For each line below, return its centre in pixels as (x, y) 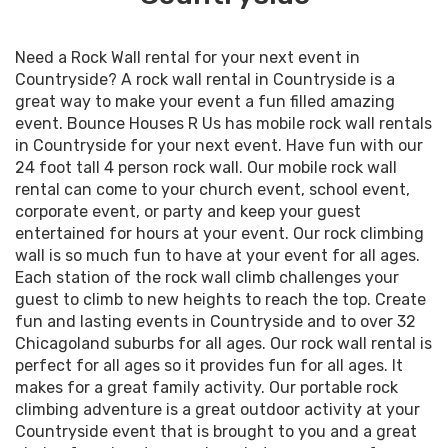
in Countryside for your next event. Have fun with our (219, 145)
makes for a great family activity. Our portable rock (206, 387)
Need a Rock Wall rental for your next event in (187, 57)
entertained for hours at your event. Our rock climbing (219, 233)
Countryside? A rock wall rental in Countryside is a (205, 79)
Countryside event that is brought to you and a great (216, 431)
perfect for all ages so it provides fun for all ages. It (209, 365)
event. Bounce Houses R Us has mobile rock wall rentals (223, 123)
